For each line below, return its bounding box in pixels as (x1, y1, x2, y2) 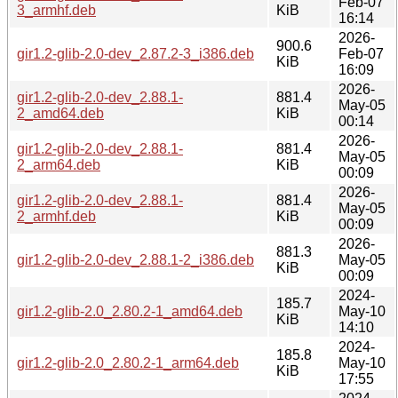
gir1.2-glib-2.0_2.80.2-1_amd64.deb (17, 303, 243, 319)
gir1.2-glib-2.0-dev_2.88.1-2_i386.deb (17, 251, 254, 267)
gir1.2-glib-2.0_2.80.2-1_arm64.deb (17, 354, 239, 370)
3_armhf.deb (17, 2, 96, 18)
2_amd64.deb (17, 105, 104, 121)
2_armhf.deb (17, 208, 96, 224)
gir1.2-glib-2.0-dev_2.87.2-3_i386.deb (17, 45, 254, 61)
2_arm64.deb (17, 156, 100, 172)
